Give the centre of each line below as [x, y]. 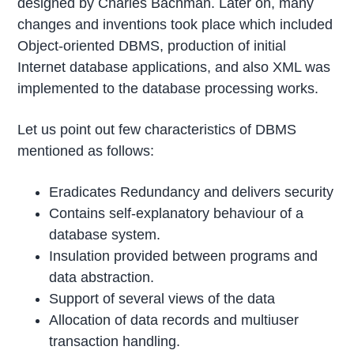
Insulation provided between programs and [184, 256]
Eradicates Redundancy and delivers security [192, 192]
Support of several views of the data [162, 298]
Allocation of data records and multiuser [174, 320]
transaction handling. [115, 341]
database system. [105, 234]
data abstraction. [102, 277]
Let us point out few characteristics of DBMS [157, 129]
